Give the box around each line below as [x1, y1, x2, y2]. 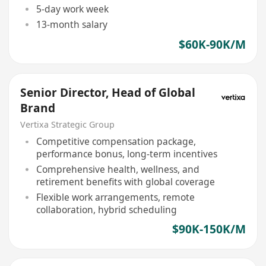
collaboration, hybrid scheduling [36, 202, 177, 216]
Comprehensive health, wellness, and [36, 162, 199, 176]
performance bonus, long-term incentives [36, 147, 217, 161]
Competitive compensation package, [36, 135, 196, 148]
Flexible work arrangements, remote [36, 190, 195, 204]
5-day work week [36, 2, 109, 15]
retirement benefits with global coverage [36, 175, 215, 188]
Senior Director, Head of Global [20, 84, 196, 100]
